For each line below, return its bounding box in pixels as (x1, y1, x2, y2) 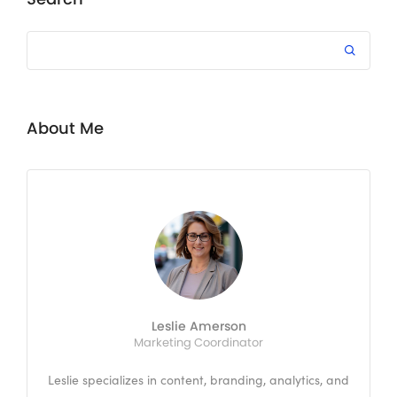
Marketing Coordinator (134, 334, 263, 352)
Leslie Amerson (151, 317, 246, 336)
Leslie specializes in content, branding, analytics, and (48, 371, 349, 389)
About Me (27, 117, 104, 140)
